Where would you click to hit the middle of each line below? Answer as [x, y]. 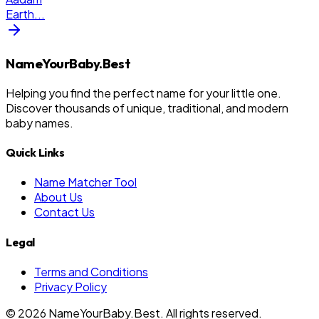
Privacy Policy [70, 286]
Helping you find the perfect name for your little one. [143, 93]
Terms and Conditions [91, 271]
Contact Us [64, 212]
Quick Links [35, 153]
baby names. [40, 122]
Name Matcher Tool [85, 182]
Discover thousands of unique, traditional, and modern [147, 108]
